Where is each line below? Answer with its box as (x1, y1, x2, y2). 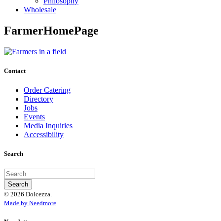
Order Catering (24, 85, 71, 94)
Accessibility (24, 130, 64, 139)
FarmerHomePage (4, 24, 99, 37)
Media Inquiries (24, 121, 73, 130)
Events (24, 112, 45, 121)
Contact (4, 67, 26, 74)
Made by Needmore (4, 199, 56, 207)
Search (4, 150, 23, 158)
